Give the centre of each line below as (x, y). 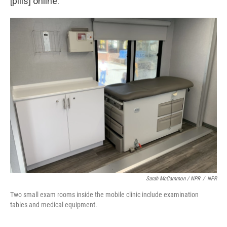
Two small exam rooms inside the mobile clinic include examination (104, 195)
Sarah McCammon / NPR (173, 179)
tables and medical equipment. (54, 205)
